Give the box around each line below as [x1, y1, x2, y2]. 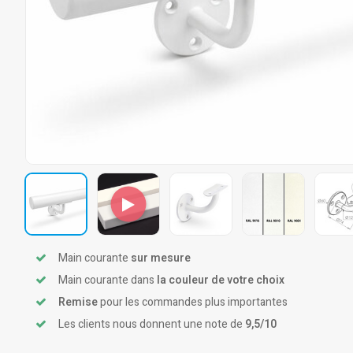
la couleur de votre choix [157, 272, 284, 288]
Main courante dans [58, 272, 157, 288]
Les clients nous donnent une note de [58, 316, 245, 333]
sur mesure [131, 250, 191, 266]
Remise [58, 294, 98, 310]
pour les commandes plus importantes [98, 294, 288, 310]
